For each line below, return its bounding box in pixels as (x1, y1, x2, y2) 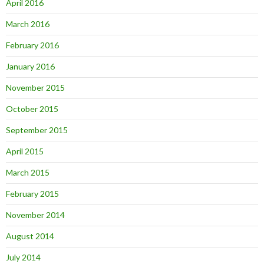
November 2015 (6, 82, 65, 93)
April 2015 (6, 146, 44, 156)
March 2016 (6, 18, 49, 29)
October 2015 (6, 103, 58, 114)
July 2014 (6, 252, 41, 262)
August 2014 (6, 230, 54, 241)
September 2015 (6, 124, 68, 135)
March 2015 (6, 167, 49, 177)
